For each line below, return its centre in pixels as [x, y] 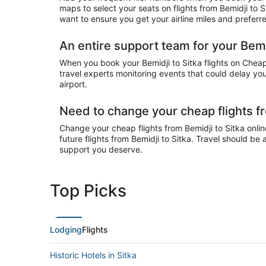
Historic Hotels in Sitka [93, 255]
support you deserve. [101, 149]
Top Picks [88, 191]
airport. [73, 84]
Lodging [66, 229]
